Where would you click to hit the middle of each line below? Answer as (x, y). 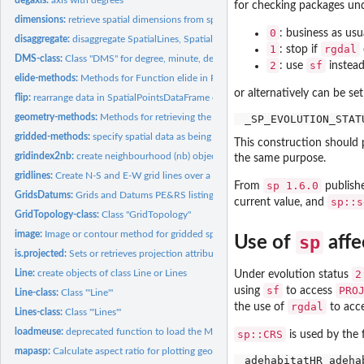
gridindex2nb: (46, 156)
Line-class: (38, 292)
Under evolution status (293, 274)
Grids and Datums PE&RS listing (145, 195)
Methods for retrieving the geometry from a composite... (219, 117)
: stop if (300, 49)
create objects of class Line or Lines (113, 273)
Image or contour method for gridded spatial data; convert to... (178, 234)
